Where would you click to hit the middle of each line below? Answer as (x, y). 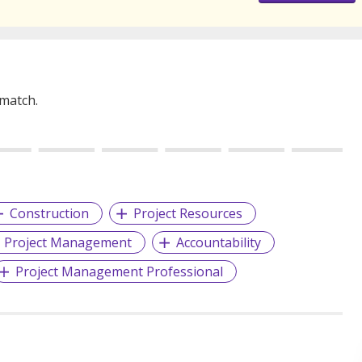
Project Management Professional (120, 272)
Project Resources (188, 214)
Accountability (219, 243)
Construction (50, 214)
